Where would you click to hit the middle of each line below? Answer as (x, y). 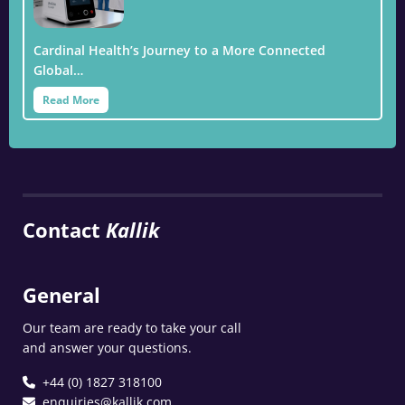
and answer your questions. (107, 347)
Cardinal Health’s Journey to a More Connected (179, 50)
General (61, 294)
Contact (64, 229)
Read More (71, 99)
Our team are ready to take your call (132, 327)
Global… (58, 70)
